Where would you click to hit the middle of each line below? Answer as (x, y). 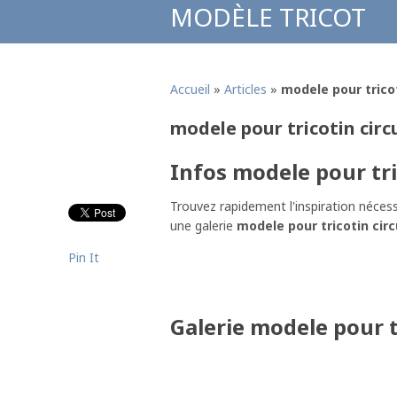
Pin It (84, 257)
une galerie (203, 226)
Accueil (190, 89)
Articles (245, 89)
